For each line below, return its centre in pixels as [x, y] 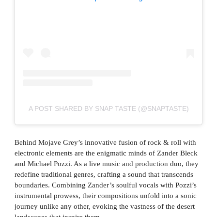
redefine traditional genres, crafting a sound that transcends [104, 175]
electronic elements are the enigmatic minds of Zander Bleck [106, 153]
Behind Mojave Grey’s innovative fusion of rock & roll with [105, 143]
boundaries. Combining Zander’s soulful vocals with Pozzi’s [106, 185]
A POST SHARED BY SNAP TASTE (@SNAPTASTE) [108, 109]
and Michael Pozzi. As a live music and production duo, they [107, 164]
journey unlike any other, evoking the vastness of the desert [105, 207]
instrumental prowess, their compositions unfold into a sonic [106, 196]
